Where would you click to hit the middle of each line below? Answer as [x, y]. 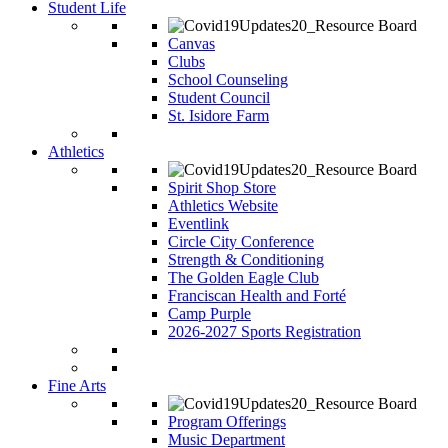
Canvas [191, 44]
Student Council [219, 98]
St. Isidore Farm [218, 116]
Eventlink [198, 224]
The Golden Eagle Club [243, 278]
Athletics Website [223, 206]
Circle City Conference [241, 242]
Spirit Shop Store [222, 188]
